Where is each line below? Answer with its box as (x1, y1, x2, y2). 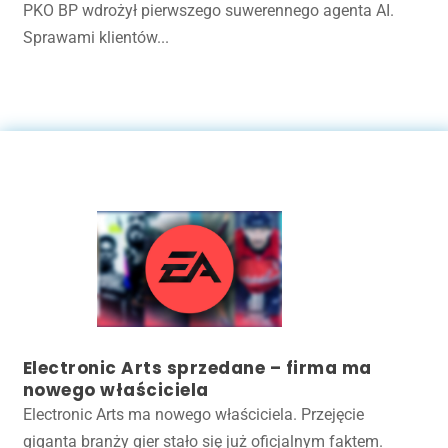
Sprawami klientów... (22, 27, 169, 47)
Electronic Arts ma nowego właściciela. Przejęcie (22, 404, 364, 424)
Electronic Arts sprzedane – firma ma (22, 355, 372, 380)
